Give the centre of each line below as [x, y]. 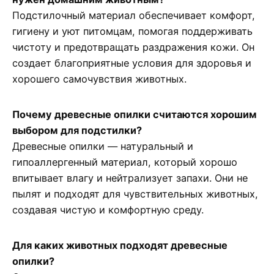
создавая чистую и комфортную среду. [108, 209]
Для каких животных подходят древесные [120, 245]
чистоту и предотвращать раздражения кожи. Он [133, 47]
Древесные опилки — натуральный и [103, 146]
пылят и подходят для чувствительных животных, [135, 194]
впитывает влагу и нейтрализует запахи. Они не [130, 178]
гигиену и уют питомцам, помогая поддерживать [132, 31]
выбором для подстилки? [77, 130]
